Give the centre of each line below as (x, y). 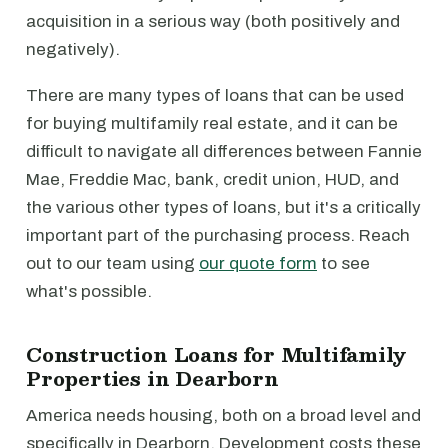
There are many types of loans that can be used (215, 95)
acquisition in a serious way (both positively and (213, 21)
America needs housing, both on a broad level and (223, 415)
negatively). (73, 49)
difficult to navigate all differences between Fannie (224, 151)
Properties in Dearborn (152, 378)
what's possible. (89, 291)
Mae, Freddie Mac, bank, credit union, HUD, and (212, 179)
